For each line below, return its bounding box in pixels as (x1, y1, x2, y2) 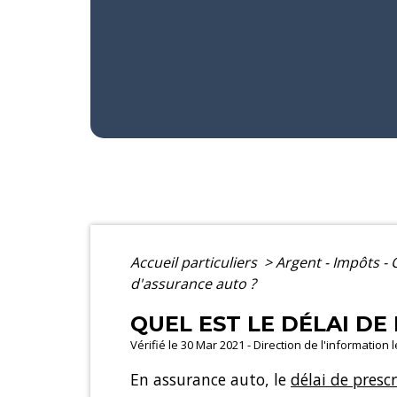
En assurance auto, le (130, 368, 291, 390)
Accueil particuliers (130, 252, 261, 272)
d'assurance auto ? (130, 273, 256, 293)
